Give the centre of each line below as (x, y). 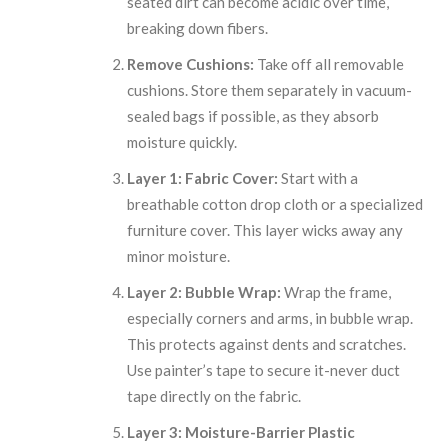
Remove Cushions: (191, 63)
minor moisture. (179, 255)
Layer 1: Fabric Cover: (203, 177)
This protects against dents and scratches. (267, 343)
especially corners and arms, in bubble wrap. (270, 317)
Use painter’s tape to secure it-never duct (264, 369)
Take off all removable (329, 63)
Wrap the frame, (336, 291)
